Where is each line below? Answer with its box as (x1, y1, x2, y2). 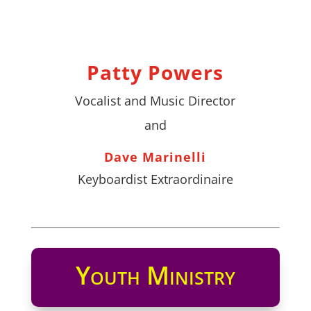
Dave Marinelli (104, 148, 207, 165)
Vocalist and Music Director (75, 92, 236, 109)
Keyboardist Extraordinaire (77, 170, 233, 187)
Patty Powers (87, 58, 224, 85)
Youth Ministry (75, 258, 235, 292)
